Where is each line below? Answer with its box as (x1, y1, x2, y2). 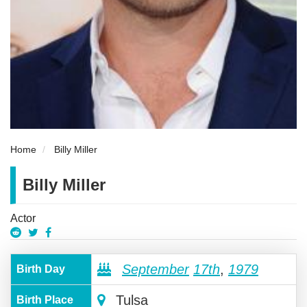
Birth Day (16, 262, 65, 275)
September (122, 261, 189, 277)
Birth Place (16, 293, 73, 306)
